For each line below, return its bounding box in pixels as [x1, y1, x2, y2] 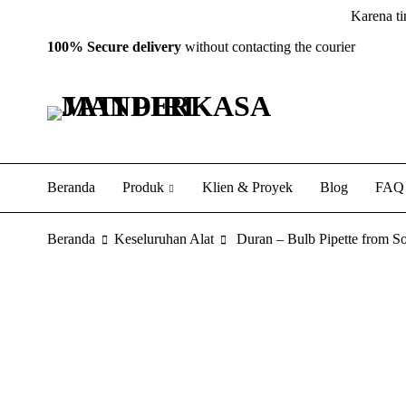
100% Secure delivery [47, 39, 181, 54]
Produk [122, 179, 164, 195]
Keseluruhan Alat [114, 231, 214, 246]
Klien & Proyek [202, 179, 293, 195]
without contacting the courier [181, 39, 355, 54]
